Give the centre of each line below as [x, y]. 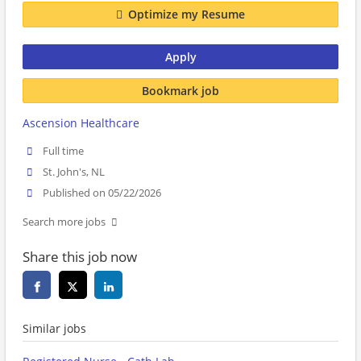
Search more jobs [64, 222]
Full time [64, 151]
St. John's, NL [74, 172]
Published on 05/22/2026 [102, 193]
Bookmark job [180, 90]
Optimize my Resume [187, 15]
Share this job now [80, 257]
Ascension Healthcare [81, 123]
